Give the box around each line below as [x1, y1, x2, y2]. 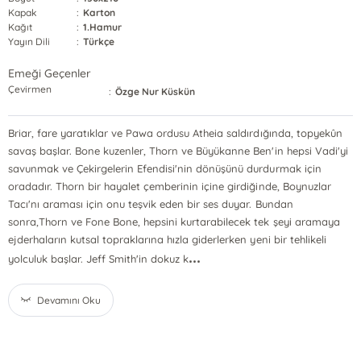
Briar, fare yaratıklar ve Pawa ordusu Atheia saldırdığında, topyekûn [7, 127, 342, 139]
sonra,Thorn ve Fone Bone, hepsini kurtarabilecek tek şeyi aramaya [7, 215, 340, 228]
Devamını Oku [37, 294, 102, 306]
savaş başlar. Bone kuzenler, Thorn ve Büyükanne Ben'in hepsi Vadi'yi [7, 144, 348, 157]
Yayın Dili [7, 35, 51, 48]
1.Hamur [83, 21, 122, 33]
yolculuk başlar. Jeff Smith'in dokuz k [7, 252, 189, 265]
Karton [83, 6, 116, 19]
